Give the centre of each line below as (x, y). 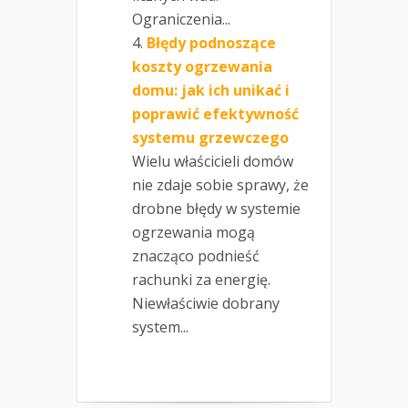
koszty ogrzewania (202, 66)
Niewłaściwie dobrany (206, 303)
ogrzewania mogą (194, 232)
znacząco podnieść (196, 255)
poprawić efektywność (215, 113)
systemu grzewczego (210, 137)
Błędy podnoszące (211, 42)
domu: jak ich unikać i (211, 90)
